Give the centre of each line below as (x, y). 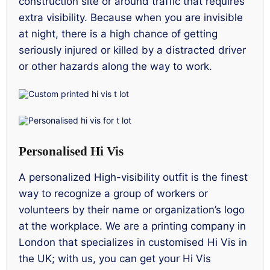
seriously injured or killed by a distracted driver (132, 50)
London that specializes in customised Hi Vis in (133, 242)
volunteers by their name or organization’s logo (132, 209)
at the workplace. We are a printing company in (132, 226)
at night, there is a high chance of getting (118, 33)
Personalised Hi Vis (71, 152)
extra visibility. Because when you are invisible (131, 17)
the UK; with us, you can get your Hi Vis (115, 258)
